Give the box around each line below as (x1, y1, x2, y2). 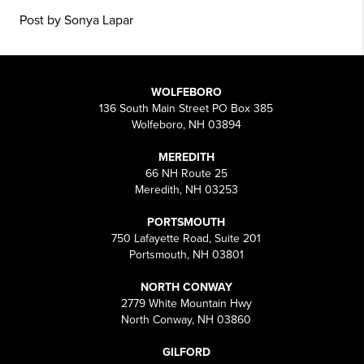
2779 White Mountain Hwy (120, 296, 252, 310)
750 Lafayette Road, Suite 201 (111, 231, 261, 245)
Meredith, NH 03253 (134, 182, 238, 197)
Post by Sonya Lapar (19, 12, 133, 28)
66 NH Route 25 (145, 166, 227, 180)
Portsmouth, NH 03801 (128, 247, 244, 262)
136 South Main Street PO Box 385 (99, 101, 273, 115)
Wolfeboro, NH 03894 (131, 117, 241, 132)
